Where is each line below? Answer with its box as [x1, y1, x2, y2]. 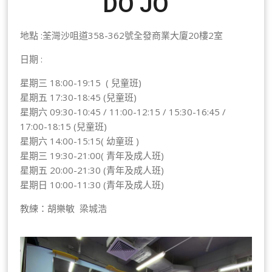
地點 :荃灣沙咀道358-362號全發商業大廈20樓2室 [20, 29, 223, 41]
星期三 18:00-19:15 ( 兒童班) [20, 76, 142, 89]
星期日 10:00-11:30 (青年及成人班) [20, 178, 165, 191]
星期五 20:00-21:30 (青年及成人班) [20, 163, 165, 176]
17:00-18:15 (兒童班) [20, 120, 107, 132]
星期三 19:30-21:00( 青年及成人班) [20, 149, 165, 161]
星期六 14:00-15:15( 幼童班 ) [20, 134, 140, 147]
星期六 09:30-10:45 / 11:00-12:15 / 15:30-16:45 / [20, 105, 226, 118]
